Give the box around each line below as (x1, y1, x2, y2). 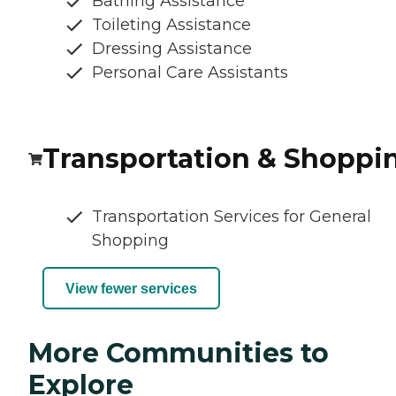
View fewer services (65, 280, 197, 296)
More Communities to (28, 337, 329, 370)
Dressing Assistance (92, 39, 252, 59)
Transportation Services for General (92, 207, 371, 227)
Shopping (92, 231, 169, 251)
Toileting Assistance (92, 15, 251, 35)
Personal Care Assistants (92, 63, 288, 83)
